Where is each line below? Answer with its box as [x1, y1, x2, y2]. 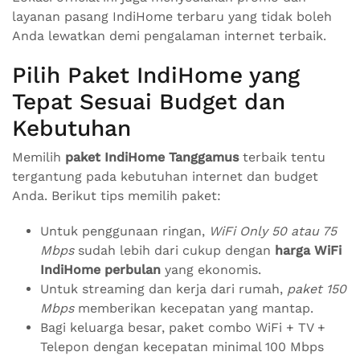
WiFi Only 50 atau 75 [209, 223, 337, 239]
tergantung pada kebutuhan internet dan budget [12, 169, 318, 184]
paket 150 [287, 281, 346, 297]
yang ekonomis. [161, 262, 261, 277]
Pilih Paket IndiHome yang [12, 62, 300, 88]
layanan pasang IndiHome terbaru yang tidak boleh [12, 9, 332, 24]
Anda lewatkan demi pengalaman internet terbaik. [12, 28, 326, 43]
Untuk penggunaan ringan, [40, 223, 209, 239]
